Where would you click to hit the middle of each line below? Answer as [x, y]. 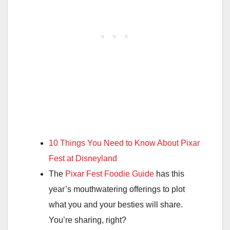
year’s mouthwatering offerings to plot [117, 189]
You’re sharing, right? [88, 220]
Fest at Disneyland [83, 159]
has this [169, 174]
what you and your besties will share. [116, 205]
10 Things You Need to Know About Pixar [124, 143]
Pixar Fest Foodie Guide [110, 174]
